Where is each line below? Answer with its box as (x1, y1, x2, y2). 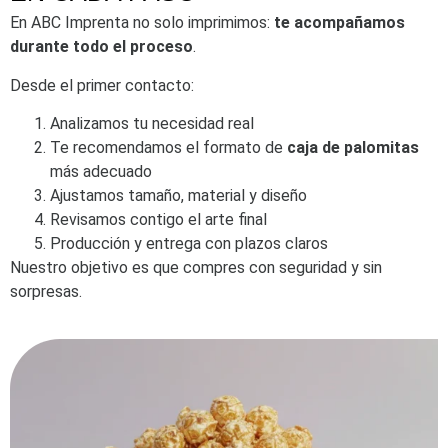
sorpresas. (10, 282, 82, 302)
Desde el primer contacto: (10, 75, 194, 95)
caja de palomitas (287, 138, 419, 158)
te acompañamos (274, 13, 405, 33)
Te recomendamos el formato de (50, 138, 287, 158)
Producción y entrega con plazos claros (50, 234, 328, 254)
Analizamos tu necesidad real (50, 114, 254, 134)
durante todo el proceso (10, 37, 193, 57)
